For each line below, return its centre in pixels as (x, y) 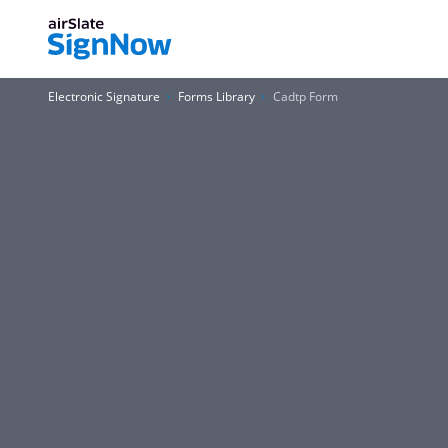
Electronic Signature (104, 96)
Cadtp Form (305, 96)
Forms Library (216, 96)
